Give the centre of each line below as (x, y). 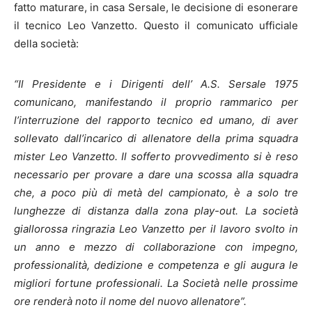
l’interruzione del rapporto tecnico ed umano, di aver (156, 120)
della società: (46, 44)
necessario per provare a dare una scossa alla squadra (156, 174)
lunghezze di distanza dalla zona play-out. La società (156, 211)
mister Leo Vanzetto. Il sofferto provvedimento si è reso (156, 156)
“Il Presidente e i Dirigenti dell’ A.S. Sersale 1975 (156, 84)
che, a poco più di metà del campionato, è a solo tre (156, 193)
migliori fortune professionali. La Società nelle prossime (156, 283)
